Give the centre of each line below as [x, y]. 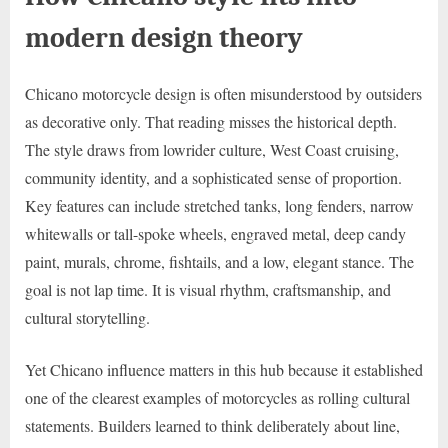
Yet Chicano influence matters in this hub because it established [224, 369]
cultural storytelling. [87, 317]
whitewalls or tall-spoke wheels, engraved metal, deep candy [215, 233]
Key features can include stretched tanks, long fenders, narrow [219, 205]
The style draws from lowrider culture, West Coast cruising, [212, 149]
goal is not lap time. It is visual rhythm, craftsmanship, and [208, 289]
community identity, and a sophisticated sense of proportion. [213, 177]
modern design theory [164, 38]
